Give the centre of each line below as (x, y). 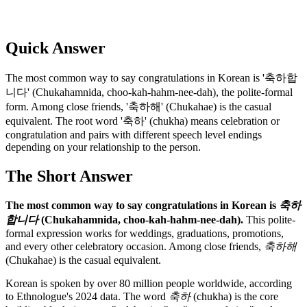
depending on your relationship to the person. (103, 147)
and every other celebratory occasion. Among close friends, (135, 247)
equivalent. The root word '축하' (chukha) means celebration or (143, 121)
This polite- (269, 220)
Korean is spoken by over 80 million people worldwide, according (149, 284)
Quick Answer (56, 48)
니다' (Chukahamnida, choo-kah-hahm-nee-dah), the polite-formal (149, 92)
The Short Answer (69, 176)
